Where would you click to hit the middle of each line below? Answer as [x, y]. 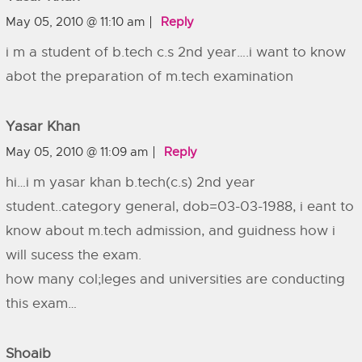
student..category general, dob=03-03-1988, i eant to [180, 206]
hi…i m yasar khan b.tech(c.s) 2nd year [130, 182]
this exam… [41, 303]
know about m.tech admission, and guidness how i [170, 231]
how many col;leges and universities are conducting [175, 279]
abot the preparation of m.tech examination [149, 76]
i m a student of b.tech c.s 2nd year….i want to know [176, 52]
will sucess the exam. [74, 255]
